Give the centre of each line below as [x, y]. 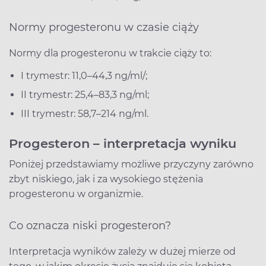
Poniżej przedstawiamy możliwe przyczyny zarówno [131, 164]
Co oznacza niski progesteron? [90, 225]
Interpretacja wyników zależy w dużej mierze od [122, 251]
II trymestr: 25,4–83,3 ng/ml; [85, 94]
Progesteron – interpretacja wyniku [123, 143]
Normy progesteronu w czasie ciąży [104, 27]
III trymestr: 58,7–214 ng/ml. [85, 113]
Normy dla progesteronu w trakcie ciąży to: [110, 53]
